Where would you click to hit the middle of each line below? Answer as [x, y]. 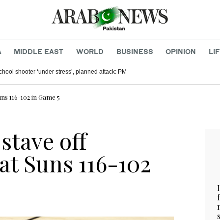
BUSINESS [135, 52]
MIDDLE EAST [39, 52]
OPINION [181, 52]
